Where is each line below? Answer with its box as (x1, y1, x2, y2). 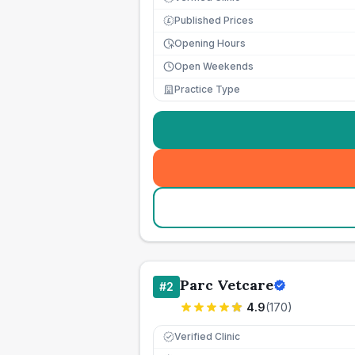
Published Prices (174, 14, 254, 26)
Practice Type (174, 83, 240, 95)
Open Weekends (174, 60, 254, 72)
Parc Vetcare (180, 276, 273, 294)
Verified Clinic (174, 330, 240, 342)
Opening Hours (174, 37, 246, 49)
